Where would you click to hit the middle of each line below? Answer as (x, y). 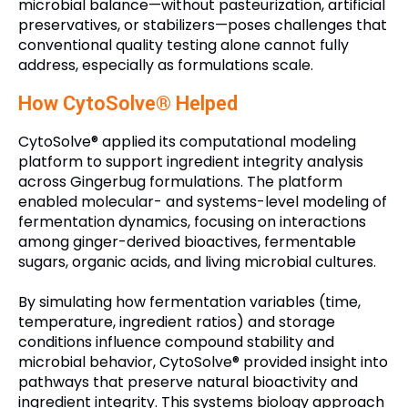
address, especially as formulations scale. (166, 65)
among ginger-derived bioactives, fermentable (187, 241)
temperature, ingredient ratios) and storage (177, 321)
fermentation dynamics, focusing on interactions (192, 221)
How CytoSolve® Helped (128, 103)
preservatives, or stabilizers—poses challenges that (203, 25)
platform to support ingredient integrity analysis (191, 161)
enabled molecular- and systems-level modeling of (203, 201)
